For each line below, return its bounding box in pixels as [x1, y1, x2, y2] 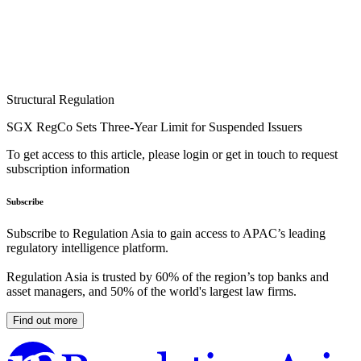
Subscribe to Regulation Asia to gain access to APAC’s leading [6, 226, 326, 241]
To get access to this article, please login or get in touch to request [6, 147, 338, 162]
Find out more [13, 314, 77, 327]
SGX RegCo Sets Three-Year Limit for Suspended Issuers [6, 120, 302, 135]
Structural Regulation [6, 93, 114, 107]
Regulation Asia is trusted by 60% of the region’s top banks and [6, 270, 329, 284]
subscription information [6, 162, 130, 176]
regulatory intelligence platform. [6, 241, 168, 255]
